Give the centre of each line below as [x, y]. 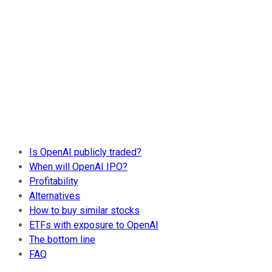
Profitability [54, 181]
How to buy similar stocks [84, 210]
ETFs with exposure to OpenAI [94, 225]
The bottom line [62, 239]
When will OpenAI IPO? [78, 166]
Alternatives [55, 195]
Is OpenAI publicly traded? [85, 152]
